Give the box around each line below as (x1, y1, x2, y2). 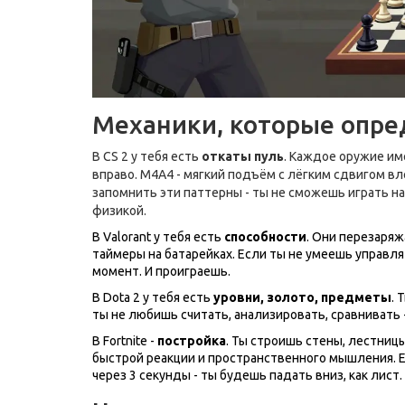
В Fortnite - (92, 333, 157, 348)
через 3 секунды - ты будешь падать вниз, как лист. (92, 367, 402, 382)
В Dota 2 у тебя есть (92, 289, 213, 305)
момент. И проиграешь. (92, 263, 231, 278)
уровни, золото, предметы (213, 289, 391, 305)
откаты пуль (202, 148, 284, 164)
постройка (157, 333, 226, 348)
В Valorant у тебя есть (92, 229, 224, 244)
